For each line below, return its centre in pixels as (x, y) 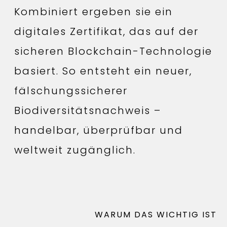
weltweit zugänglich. (75, 150)
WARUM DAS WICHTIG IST (156, 214)
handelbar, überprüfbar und (99, 130)
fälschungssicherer (71, 90)
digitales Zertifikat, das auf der (106, 31)
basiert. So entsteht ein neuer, (103, 71)
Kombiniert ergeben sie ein (93, 11)
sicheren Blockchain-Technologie (113, 51)
